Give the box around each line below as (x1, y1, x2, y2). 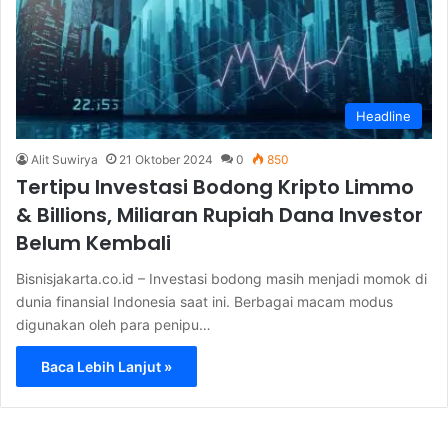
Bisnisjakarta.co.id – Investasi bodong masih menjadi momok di (16, 269, 427, 287)
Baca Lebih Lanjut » (41, 357, 172, 375)
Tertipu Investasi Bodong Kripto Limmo (16, 172, 414, 201)
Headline (356, 107, 411, 124)
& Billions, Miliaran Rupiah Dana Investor (16, 200, 423, 229)
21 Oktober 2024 (119, 151, 213, 167)
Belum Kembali (16, 228, 171, 257)
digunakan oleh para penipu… (16, 315, 211, 333)
